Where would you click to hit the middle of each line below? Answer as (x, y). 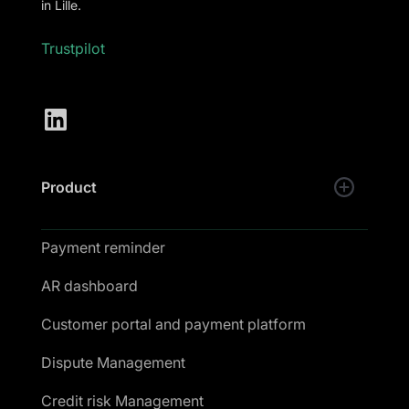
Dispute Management (113, 363)
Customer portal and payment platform (173, 325)
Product (68, 188)
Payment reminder (103, 248)
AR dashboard (89, 286)
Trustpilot (73, 49)
